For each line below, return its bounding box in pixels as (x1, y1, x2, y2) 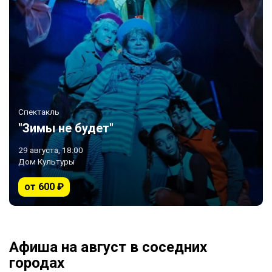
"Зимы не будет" (18, 121, 114, 135)
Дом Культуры (18, 157, 75, 166)
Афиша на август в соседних (9, 239, 207, 256)
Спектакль (18, 107, 59, 117)
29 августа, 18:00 (18, 145, 83, 155)
